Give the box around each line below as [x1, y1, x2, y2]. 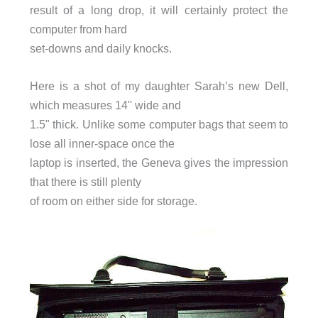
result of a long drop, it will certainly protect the [29, 3, 289, 16]
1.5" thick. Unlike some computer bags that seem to [29, 118, 289, 131]
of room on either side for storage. [29, 194, 197, 208]
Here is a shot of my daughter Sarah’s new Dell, [29, 79, 289, 93]
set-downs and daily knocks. [29, 41, 172, 55]
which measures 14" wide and [29, 99, 181, 112]
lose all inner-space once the [29, 137, 175, 150]
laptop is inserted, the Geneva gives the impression [29, 156, 289, 170]
